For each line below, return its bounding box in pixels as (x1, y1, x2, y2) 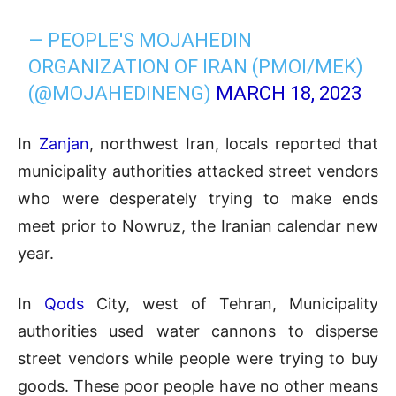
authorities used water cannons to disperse (18, 322, 378, 341)
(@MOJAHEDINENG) (28, 82, 217, 105)
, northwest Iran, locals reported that (88, 134, 378, 154)
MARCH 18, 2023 (216, 82, 362, 105)
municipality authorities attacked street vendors (18, 162, 378, 181)
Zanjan (38, 134, 89, 154)
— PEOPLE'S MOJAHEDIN (28, 29, 253, 52)
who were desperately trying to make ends (18, 189, 378, 209)
